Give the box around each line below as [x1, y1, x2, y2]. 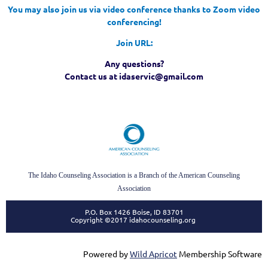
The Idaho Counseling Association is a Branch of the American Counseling [28, 171, 240, 180]
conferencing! [106, 16, 162, 28]
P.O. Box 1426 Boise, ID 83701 [84, 207, 184, 217]
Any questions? [104, 58, 164, 69]
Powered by [83, 248, 130, 260]
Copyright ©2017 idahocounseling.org [71, 215, 197, 225]
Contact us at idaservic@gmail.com [65, 71, 203, 82]
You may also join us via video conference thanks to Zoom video [8, 4, 260, 15]
